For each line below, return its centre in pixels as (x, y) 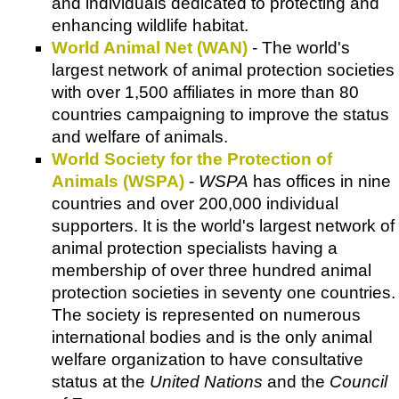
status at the (101, 381)
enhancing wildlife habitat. (150, 25)
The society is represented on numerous (206, 314)
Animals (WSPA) (118, 181)
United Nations (206, 381)
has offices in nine (320, 181)
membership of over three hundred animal (212, 270)
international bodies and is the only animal (212, 337)
